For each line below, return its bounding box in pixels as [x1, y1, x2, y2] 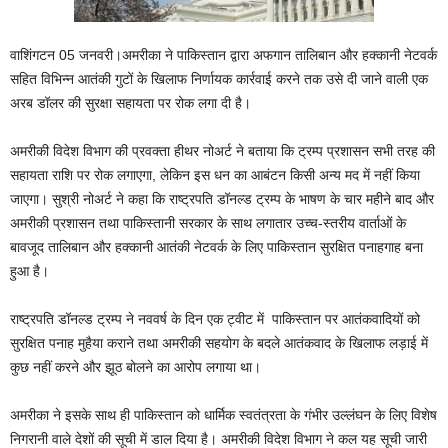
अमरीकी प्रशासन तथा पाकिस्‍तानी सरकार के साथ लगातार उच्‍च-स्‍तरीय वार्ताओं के [10, 215, 406, 232]
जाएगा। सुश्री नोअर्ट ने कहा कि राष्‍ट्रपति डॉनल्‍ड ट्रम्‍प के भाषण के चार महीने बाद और [10, 191, 434, 208]
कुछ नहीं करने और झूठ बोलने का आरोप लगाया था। [10, 359, 261, 376]
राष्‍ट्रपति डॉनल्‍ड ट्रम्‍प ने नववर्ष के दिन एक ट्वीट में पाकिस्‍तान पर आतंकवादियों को [10, 311, 420, 328]
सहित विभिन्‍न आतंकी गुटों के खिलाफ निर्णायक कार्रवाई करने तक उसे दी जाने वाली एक [10, 71, 428, 88]
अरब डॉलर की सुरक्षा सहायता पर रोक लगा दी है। [10, 95, 251, 112]
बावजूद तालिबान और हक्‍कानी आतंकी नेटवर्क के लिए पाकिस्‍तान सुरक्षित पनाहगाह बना [10, 239, 423, 256]
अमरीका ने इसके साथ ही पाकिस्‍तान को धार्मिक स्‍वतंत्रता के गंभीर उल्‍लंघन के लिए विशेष [10, 407, 437, 424]
